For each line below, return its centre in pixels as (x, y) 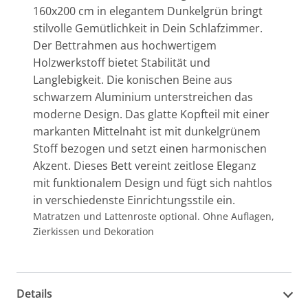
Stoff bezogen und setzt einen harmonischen (150, 148)
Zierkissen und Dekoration (93, 231)
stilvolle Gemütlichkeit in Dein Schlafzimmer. (148, 28)
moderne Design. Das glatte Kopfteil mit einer (151, 114)
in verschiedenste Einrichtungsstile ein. (134, 200)
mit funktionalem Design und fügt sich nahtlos (153, 183)
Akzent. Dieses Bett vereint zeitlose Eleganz (145, 165)
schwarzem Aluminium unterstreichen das (143, 97)
